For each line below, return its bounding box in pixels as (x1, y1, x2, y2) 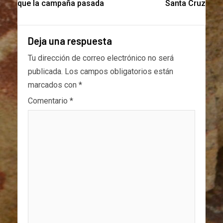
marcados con (28, 80, 79, 90)
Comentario (28, 96, 70, 106)
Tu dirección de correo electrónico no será (28, 53, 174, 63)
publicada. (28, 66, 63, 76)
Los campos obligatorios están (65, 66, 173, 76)
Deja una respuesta (28, 34, 112, 47)
